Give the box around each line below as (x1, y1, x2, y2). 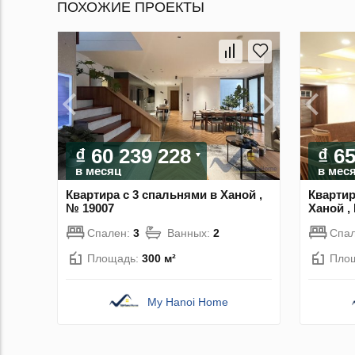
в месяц (75, 163, 121, 177)
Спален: (87, 226, 133, 239)
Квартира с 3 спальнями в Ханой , (66, 187, 262, 201)
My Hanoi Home (147, 295, 229, 308)
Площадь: (87, 251, 142, 265)
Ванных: (167, 226, 213, 239)
